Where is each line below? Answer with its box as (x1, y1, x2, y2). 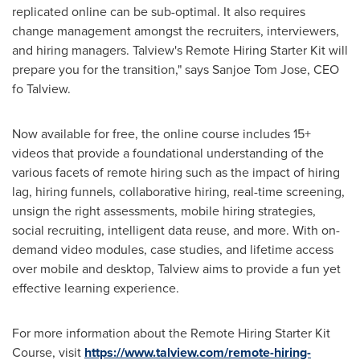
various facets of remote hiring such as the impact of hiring (12, 162, 340, 182)
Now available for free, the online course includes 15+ (12, 124, 311, 143)
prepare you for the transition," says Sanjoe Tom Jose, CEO (12, 59, 339, 79)
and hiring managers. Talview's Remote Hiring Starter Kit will (12, 40, 348, 59)
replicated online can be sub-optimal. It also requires (12, 2, 305, 21)
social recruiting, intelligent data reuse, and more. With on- (12, 220, 340, 239)
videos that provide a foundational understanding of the (12, 143, 324, 162)
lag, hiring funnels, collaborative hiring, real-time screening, (12, 182, 345, 201)
